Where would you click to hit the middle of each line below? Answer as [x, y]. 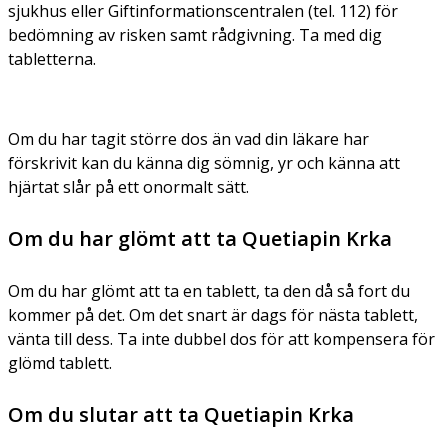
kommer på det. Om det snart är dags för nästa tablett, [213, 314]
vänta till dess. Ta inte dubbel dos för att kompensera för [221, 338]
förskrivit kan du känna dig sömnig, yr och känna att [204, 162]
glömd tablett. [60, 362]
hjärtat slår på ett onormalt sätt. [128, 186]
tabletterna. [52, 58]
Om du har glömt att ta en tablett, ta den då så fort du [209, 290]
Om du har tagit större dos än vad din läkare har [188, 138]
